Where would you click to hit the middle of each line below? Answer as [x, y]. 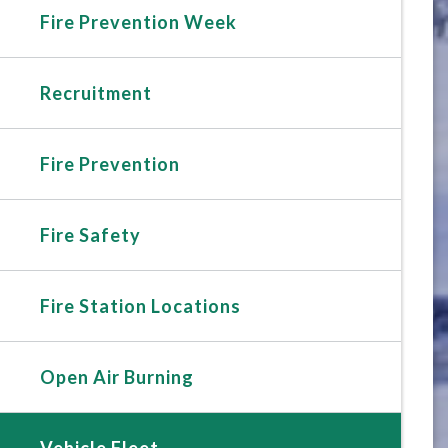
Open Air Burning [117, 376]
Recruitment [96, 92]
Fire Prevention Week [139, 21]
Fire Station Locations [141, 305]
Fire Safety [91, 234]
